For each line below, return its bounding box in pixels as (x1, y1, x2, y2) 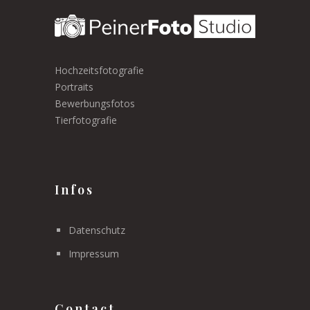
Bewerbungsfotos (55, 96, 135, 110)
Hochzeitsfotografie (55, 63, 144, 77)
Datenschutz (69, 223, 125, 237)
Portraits (55, 80, 93, 93)
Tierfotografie (55, 113, 117, 127)
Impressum (69, 246, 119, 260)
